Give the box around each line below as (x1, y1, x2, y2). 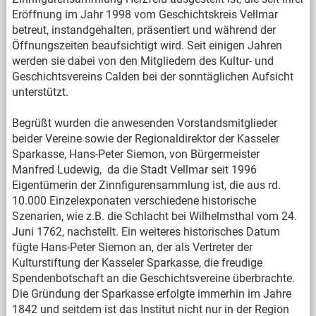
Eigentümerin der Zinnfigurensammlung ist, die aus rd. (11, 178, 281, 192)
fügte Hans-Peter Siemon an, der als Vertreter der (11, 241, 253, 254)
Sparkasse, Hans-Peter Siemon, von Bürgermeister (11, 147, 260, 161)
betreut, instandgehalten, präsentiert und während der (11, 23, 276, 37)
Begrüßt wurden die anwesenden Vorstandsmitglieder (11, 116, 277, 130)
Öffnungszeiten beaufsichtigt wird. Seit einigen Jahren (11, 39, 282, 52)
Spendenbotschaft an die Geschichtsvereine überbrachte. (11, 272, 295, 285)
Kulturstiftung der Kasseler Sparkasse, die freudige (11, 256, 262, 269)
